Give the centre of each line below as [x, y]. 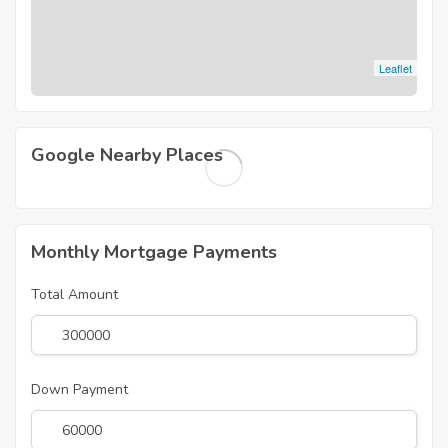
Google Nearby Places [127, 155]
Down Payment [79, 390]
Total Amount [74, 295]
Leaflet [395, 68]
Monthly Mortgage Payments [154, 252]
